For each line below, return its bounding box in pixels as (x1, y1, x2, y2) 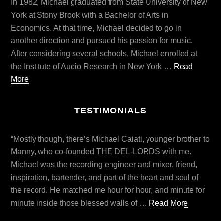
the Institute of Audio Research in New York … (11, 62, 174, 71)
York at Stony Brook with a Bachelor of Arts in (11, 11, 169, 20)
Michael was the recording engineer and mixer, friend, (11, 160, 198, 169)
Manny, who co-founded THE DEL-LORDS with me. (11, 147, 192, 156)
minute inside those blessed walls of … (11, 199, 149, 208)
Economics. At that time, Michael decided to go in (11, 24, 182, 33)
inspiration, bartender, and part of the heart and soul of (11, 173, 199, 182)
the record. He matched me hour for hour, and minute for (11, 186, 205, 195)
